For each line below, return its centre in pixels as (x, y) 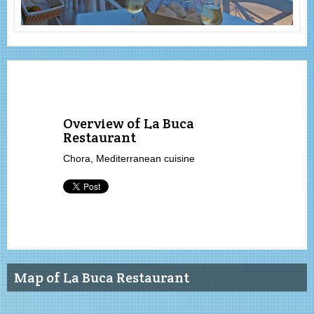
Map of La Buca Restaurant (102, 277)
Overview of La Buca (129, 123)
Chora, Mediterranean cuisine (129, 158)
